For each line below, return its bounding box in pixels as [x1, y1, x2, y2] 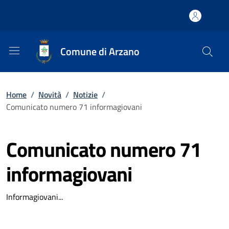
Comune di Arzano [60, 43, 140, 59]
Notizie [73, 88, 98, 101]
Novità [38, 88, 61, 101]
